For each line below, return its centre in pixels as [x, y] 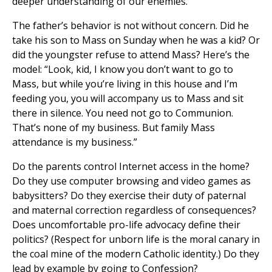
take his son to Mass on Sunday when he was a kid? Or [136, 40]
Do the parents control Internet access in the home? [131, 167]
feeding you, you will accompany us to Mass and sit [128, 99]
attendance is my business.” [75, 142]
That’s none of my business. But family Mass [114, 128]
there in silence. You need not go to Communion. [123, 113]
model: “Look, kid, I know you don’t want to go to [123, 70]
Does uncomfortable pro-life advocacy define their [126, 225]
